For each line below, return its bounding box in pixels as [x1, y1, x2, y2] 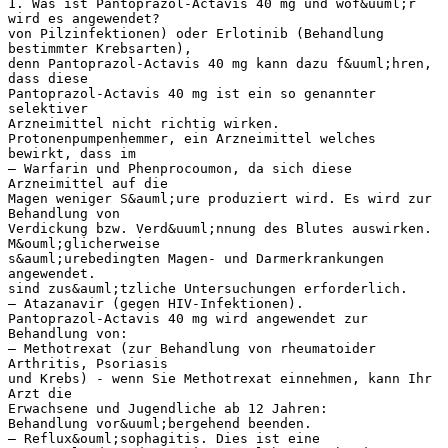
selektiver [8, 100, 88, 116]
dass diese [8, 70, 88, 86]
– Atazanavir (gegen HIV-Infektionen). [8, 295, 304, 311]
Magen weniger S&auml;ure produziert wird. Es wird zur [8, 190, 432, 206]
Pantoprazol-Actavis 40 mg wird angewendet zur [8, 310, 368, 326]
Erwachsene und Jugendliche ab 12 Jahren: [8, 400, 328, 416]
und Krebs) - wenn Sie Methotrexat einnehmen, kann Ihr [8, 370, 432, 386]
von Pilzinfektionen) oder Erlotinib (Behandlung [8, 25, 384, 41]
